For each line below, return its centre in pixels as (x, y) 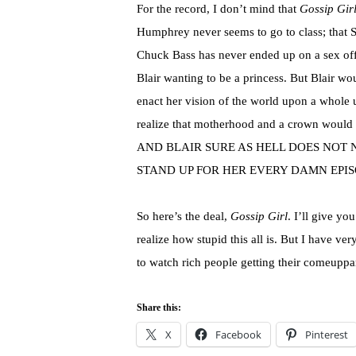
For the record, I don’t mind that (217, 9)
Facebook (238, 335)
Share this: (159, 308)
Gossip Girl (259, 217)
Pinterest (327, 335)
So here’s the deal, (184, 217)
